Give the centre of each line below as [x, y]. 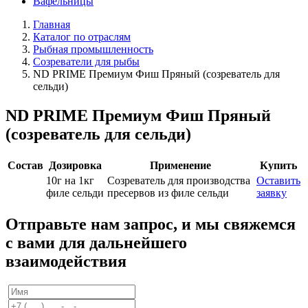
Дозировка [75, 166]
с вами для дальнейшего [96, 243]
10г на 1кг [70, 181]
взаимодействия [66, 262]
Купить [278, 166]
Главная [52, 25]
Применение [180, 166]
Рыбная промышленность [93, 49]
